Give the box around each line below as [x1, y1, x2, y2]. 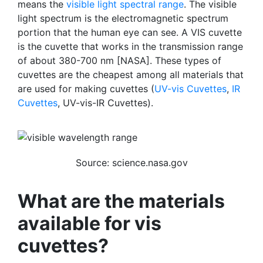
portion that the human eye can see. [18, 26, 178, 38]
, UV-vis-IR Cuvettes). [58, 96, 153, 109]
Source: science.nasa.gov [75, 156, 188, 168]
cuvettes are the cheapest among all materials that [18, 68, 244, 80]
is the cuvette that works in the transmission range [18, 40, 243, 52]
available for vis [18, 211, 161, 235]
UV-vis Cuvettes [154, 82, 227, 95]
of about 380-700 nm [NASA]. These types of [18, 54, 221, 66]
